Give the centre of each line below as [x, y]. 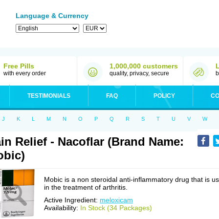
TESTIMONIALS [49, 96]
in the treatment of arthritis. [86, 187]
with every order [25, 73]
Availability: [62, 208]
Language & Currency [52, 16]
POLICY [164, 96]
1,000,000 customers [144, 66]
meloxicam [116, 200]
